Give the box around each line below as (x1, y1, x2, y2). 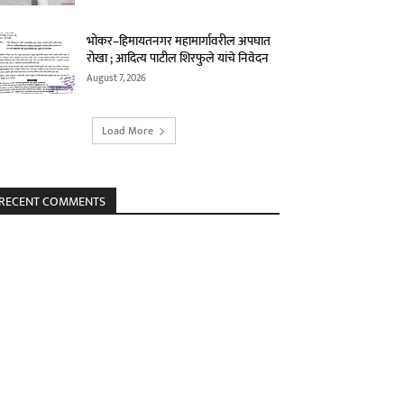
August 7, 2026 (87, 70, 147, 87)
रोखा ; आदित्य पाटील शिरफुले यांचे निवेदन (87, 48, 270, 69)
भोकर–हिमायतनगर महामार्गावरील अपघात (87, 31, 271, 52)
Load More (101, 122, 153, 141)
